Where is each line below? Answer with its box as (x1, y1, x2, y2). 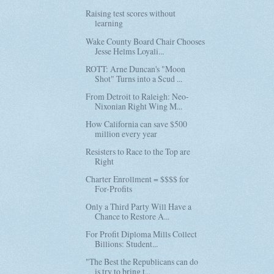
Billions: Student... (95, 238, 158, 250)
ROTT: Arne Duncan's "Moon (86, 62, 186, 75)
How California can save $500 (86, 117, 188, 130)
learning (95, 17, 124, 29)
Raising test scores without (86, 7, 176, 20)
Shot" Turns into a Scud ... (95, 72, 183, 84)
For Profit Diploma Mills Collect (86, 228, 198, 240)
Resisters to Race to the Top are (86, 145, 191, 157)
